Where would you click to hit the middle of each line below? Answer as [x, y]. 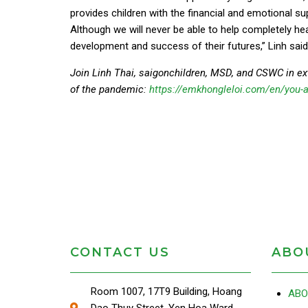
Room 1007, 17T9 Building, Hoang [166, 291]
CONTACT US [120, 252]
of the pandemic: [110, 89]
